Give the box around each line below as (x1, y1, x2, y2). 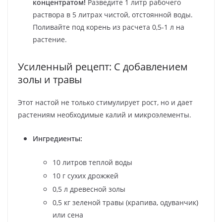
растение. (33, 34, 67, 44)
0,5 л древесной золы (53, 184, 125, 194)
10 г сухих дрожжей (53, 170, 118, 180)
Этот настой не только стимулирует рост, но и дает (18, 97, 193, 107)
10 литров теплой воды (53, 157, 132, 167)
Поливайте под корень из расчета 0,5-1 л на (33, 22, 184, 32)
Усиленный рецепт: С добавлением (18, 59, 188, 73)
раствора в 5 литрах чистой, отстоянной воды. (33, 9, 193, 19)
